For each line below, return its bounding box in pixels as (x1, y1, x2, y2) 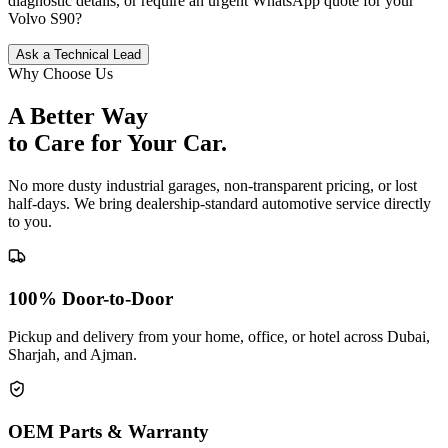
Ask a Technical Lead (16, 47, 141, 63)
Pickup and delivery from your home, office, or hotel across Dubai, (8, 328, 430, 346)
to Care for (8, 130, 127, 157)
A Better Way (8, 103, 148, 130)
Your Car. (127, 130, 227, 157)
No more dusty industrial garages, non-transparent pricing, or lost (8, 177, 417, 195)
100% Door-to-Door (8, 287, 173, 309)
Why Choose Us (8, 65, 113, 83)
